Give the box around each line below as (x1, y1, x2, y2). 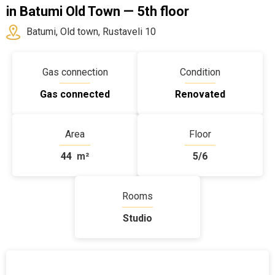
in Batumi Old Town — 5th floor (6, 4, 189, 19)
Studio (123, 212, 152, 224)
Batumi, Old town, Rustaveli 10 (26, 26, 156, 37)
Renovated (175, 88, 225, 100)
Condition (180, 66, 220, 78)
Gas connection (42, 66, 108, 78)
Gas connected (40, 88, 110, 100)
